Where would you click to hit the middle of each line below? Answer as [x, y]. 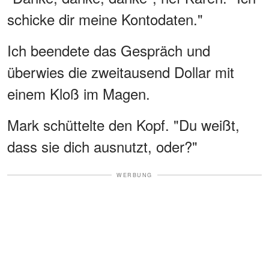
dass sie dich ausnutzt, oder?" [102, 146]
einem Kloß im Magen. [79, 93]
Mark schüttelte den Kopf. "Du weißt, [123, 124]
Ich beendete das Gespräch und [109, 50]
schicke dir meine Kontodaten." [105, 19]
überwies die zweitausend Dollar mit [121, 71]
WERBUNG [134, 175]
